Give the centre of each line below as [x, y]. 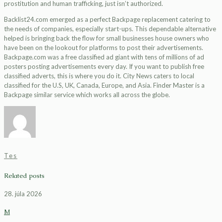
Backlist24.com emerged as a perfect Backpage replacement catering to [107, 19]
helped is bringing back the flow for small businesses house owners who [107, 38]
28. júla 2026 [23, 194]
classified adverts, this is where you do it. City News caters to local [99, 76]
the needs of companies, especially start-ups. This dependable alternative [110, 29]
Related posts [24, 176]
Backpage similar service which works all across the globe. [87, 95]
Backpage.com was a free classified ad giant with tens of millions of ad [104, 57]
